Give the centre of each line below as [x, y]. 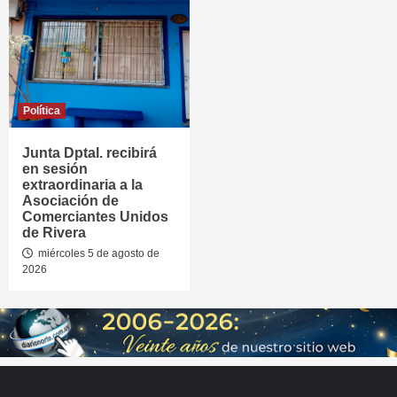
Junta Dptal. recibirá [90, 153]
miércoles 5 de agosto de [97, 253]
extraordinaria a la [82, 185]
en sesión [55, 169]
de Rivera [54, 233]
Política [42, 111]
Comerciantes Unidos [95, 217]
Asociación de [70, 201]
